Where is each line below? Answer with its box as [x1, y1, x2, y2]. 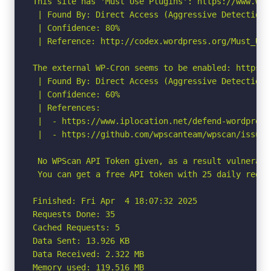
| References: [33, 102, 100, 113]
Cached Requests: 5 [33, 222, 120, 232]
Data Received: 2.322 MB [33, 249, 144, 259]
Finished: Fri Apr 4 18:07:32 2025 [33, 195, 197, 206]
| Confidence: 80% [33, 22, 120, 33]
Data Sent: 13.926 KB [33, 235, 129, 246]
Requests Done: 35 [33, 209, 115, 219]
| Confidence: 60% [33, 89, 120, 99]
